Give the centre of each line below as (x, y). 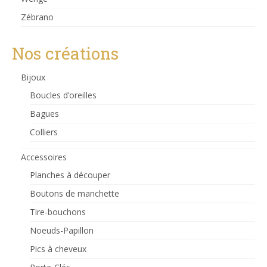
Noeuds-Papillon (62, 230)
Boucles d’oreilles (63, 95)
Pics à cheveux (58, 249)
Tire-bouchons (58, 212)
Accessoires (44, 157)
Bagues (44, 113)
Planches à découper (70, 175)
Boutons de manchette (74, 193)
